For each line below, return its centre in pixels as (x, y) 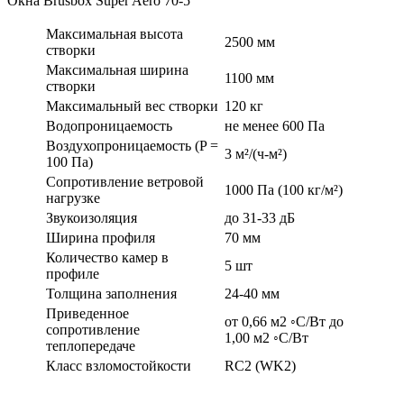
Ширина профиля (101, 238)
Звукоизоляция (92, 218)
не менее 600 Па (275, 126)
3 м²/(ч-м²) (256, 154)
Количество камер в (107, 258)
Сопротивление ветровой (125, 182)
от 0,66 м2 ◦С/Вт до (284, 322)
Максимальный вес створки (132, 106)
